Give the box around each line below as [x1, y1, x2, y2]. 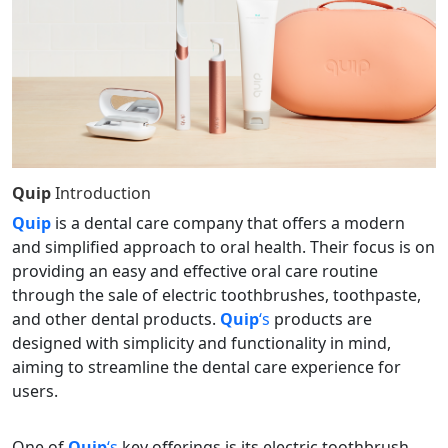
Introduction [55, 182, 151, 205]
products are [274, 308, 372, 331]
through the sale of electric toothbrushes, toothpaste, [12, 284, 421, 307]
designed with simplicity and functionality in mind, [12, 332, 391, 355]
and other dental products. [12, 308, 220, 331]
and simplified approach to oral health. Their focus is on [12, 236, 435, 259]
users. [12, 380, 58, 403]
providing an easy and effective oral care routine [12, 260, 378, 283]
